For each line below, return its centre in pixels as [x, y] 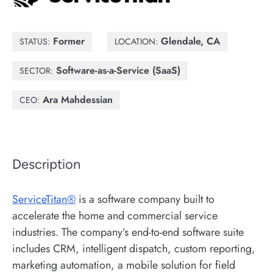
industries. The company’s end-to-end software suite [128, 232]
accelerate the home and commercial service [115, 216]
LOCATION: [136, 41]
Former [67, 41]
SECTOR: [36, 71]
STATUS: [35, 41]
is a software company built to [145, 199]
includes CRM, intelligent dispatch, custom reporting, [134, 249]
